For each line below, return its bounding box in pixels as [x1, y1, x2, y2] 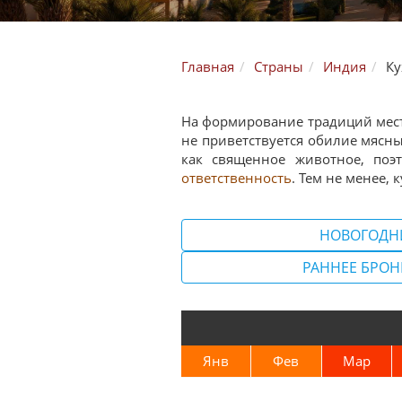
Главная [181, 57, 234, 75]
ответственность [181, 169, 292, 187]
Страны [254, 57, 303, 75]
